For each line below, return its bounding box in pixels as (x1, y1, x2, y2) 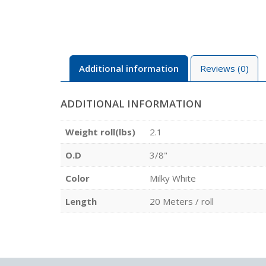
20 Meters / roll (150, 195, 214, 207)
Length (65, 195, 97, 207)
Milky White (150, 172, 196, 184)
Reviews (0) (200, 62, 249, 74)
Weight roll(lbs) (65, 125, 135, 138)
